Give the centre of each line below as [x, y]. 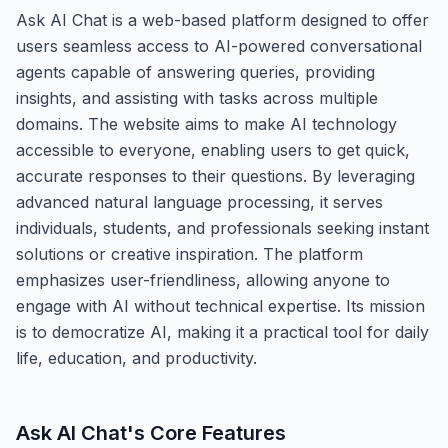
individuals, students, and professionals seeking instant [222, 227]
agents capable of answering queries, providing [195, 71]
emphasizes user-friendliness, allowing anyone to [203, 279]
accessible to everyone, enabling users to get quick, [213, 149]
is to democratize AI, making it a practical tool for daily [222, 331]
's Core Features [206, 432]
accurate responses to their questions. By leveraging [215, 175]
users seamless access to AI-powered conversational [219, 45]
